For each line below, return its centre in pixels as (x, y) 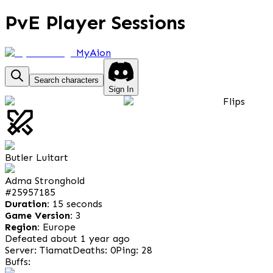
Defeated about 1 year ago (67, 238)
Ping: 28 (134, 250)
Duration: (29, 204)
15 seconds (77, 204)
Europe (59, 227)
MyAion (94, 53)
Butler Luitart (37, 157)
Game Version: (40, 215)
